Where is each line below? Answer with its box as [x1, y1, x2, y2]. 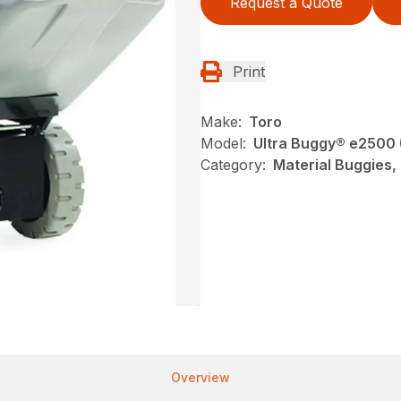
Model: [200, 133, 246, 152]
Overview [171, 369, 230, 385]
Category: [200, 155, 266, 174]
